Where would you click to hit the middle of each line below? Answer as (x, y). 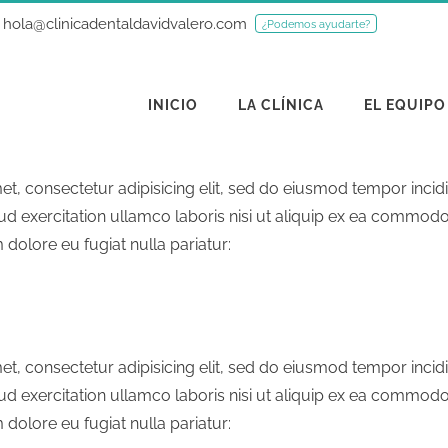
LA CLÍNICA (281, 105)
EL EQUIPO (405, 105)
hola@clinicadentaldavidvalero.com (125, 23)
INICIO (173, 105)
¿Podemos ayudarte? (315, 23)
